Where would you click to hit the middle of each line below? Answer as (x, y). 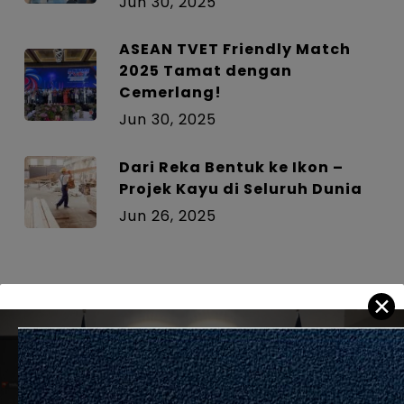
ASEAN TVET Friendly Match (234, 50)
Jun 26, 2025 (167, 216)
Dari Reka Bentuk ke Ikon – (231, 168)
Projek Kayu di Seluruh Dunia (240, 189)
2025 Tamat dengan (205, 71)
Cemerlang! (170, 93)
